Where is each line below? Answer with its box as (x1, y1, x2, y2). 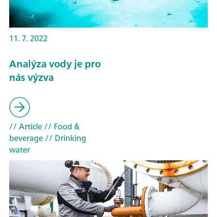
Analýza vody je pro (9, 55, 101, 72)
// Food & (42, 120, 79, 134)
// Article (9, 120, 42, 134)
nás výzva (9, 68, 54, 86)
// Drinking (43, 131, 86, 145)
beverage (9, 131, 43, 145)
